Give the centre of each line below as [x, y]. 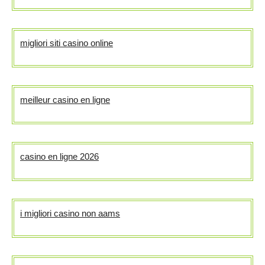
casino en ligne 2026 [59, 157]
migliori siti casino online [67, 43]
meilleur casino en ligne [65, 100]
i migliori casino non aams [70, 214]
